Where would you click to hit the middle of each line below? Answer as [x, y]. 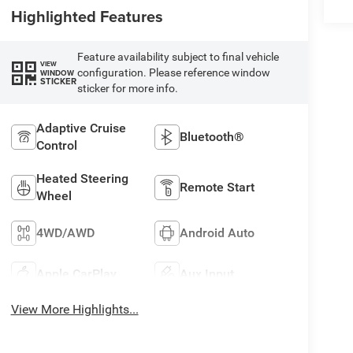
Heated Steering [82, 179]
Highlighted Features [87, 17]
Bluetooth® [212, 137]
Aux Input [207, 274]
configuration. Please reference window [173, 73]
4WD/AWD [65, 233]
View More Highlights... [74, 310]
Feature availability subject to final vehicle [178, 57]
